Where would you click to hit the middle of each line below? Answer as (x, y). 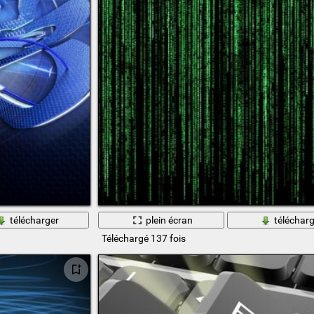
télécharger (34, 220)
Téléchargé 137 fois (143, 239)
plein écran (170, 220)
